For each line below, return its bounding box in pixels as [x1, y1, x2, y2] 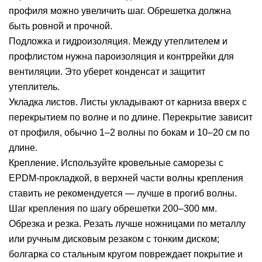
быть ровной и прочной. [9, 20, 112, 31]
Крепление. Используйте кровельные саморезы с [9, 157, 223, 168]
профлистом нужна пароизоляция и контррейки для [9, 51, 234, 61]
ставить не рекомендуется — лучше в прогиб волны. [9, 188, 237, 198]
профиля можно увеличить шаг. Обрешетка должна [9, 5, 231, 16]
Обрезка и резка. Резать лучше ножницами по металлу [9, 218, 246, 229]
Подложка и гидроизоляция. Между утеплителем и [9, 36, 227, 46]
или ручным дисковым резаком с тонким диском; [9, 233, 219, 244]
